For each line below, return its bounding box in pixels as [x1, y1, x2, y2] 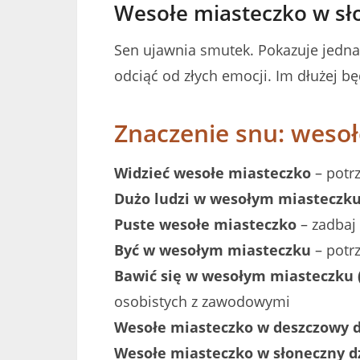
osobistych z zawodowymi [114, 291, 290, 311]
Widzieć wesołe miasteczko [114, 162, 311, 182]
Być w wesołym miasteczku [114, 239, 311, 260]
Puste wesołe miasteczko [114, 214, 297, 234]
